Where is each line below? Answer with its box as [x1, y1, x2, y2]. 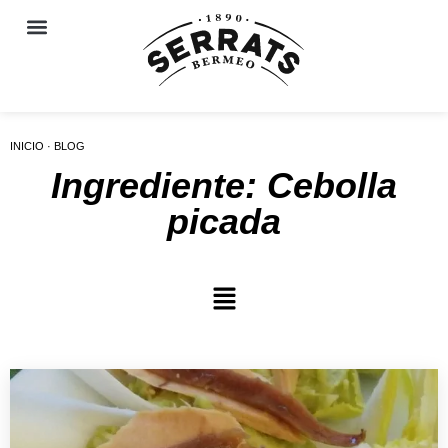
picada [167, 201, 281, 243]
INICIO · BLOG [10, 140, 85, 152]
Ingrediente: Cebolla [51, 165, 397, 207]
